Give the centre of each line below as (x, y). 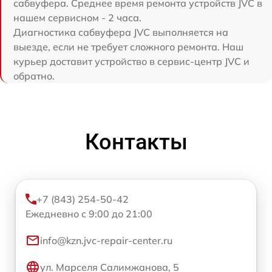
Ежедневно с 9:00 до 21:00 (89, 213)
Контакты (136, 142)
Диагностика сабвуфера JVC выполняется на (121, 32)
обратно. (34, 76)
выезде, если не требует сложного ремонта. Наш (128, 46)
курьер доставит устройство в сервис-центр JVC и (131, 61)
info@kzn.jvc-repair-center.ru (106, 240)
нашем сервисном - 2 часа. (77, 17)
